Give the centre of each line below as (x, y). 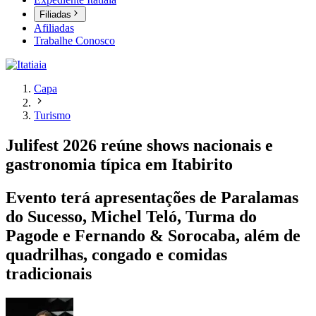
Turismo (52, 116)
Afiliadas (54, 28)
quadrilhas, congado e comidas (116, 255)
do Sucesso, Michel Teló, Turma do (131, 217)
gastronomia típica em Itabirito (119, 165)
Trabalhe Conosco (74, 41)
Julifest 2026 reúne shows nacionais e (139, 146)
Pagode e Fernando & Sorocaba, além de (153, 236)
